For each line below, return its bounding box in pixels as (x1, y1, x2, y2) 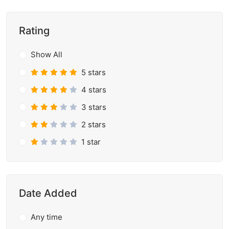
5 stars (81, 67, 106, 77)
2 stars (81, 119, 106, 129)
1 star (81, 136, 101, 147)
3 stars (81, 102, 106, 112)
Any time (30, 212, 62, 222)
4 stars (81, 84, 106, 95)
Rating (19, 25, 50, 37)
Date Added (19, 187, 77, 199)
